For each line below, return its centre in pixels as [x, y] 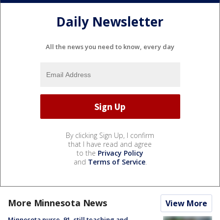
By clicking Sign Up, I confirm [110, 136]
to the [87, 153]
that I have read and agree [110, 144]
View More [186, 204]
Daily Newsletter [110, 21]
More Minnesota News [58, 203]
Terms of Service [116, 162]
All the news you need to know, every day [110, 47]
